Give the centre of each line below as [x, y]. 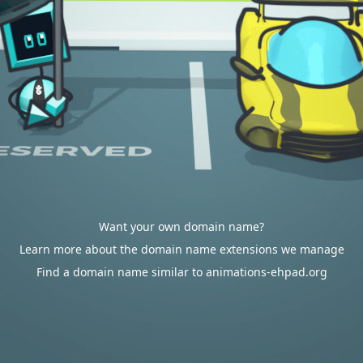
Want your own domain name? [181, 226]
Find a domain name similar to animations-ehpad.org [181, 272]
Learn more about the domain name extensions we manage [181, 249]
